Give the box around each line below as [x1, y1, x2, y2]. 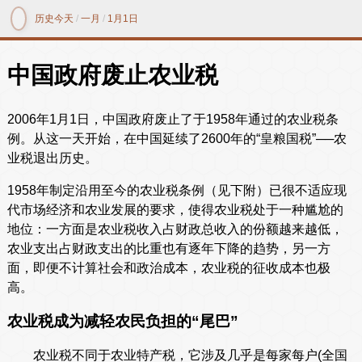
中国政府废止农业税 [6, 61, 218, 88]
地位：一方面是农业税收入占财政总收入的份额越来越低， [6, 222, 343, 237]
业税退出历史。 [6, 151, 98, 166]
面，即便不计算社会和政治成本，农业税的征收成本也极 [6, 261, 330, 276]
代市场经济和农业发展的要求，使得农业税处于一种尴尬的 [6, 203, 343, 217]
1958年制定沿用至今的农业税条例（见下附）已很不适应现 [6, 183, 347, 198]
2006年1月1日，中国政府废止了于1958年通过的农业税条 [6, 112, 339, 127]
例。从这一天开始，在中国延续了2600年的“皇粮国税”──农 [6, 132, 347, 146]
